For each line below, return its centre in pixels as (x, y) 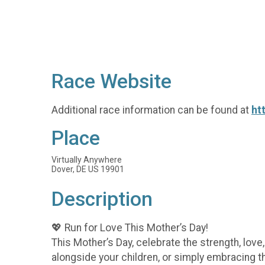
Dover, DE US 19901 (88, 169)
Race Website (112, 81)
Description (102, 199)
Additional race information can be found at (151, 110)
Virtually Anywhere (87, 160)
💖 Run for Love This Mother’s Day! (130, 227)
